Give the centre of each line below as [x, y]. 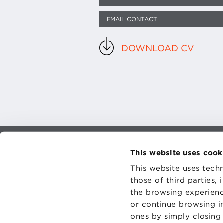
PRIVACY [209, 160]
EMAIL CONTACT [132, 19]
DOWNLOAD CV [158, 48]
